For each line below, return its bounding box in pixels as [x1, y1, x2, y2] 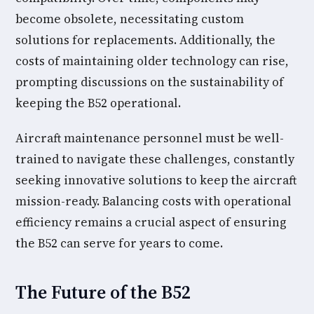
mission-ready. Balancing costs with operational [15, 193, 292, 210]
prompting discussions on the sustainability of [15, 74, 284, 90]
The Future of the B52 [15, 280, 191, 305]
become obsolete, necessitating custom [15, 11, 244, 27]
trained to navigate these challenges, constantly [15, 151, 294, 168]
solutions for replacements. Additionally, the [15, 32, 275, 48]
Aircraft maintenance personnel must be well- [15, 130, 284, 146]
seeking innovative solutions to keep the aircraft [15, 172, 296, 189]
